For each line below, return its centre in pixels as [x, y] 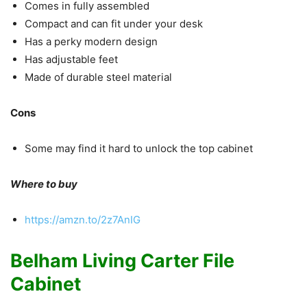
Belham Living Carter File [122, 261]
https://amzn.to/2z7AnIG [83, 220]
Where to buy [44, 184]
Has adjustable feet [71, 60]
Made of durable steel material [98, 77]
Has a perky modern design [91, 42]
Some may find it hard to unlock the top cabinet [139, 149]
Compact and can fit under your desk [114, 24]
